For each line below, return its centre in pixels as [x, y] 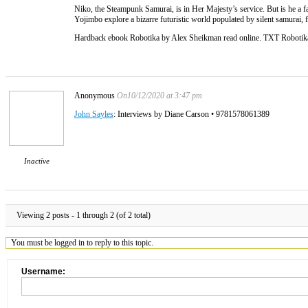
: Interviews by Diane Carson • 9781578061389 [191, 114]
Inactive [36, 161]
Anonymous [95, 95]
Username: [43, 271]
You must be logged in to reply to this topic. [82, 242]
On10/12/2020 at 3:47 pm [159, 95]
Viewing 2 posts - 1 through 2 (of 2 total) [84, 215]
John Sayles [94, 114]
